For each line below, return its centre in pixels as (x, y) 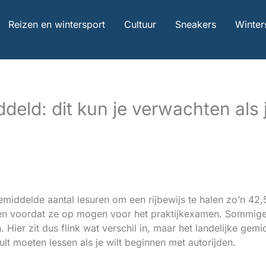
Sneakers (196, 24)
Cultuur (140, 24)
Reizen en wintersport (57, 24)
